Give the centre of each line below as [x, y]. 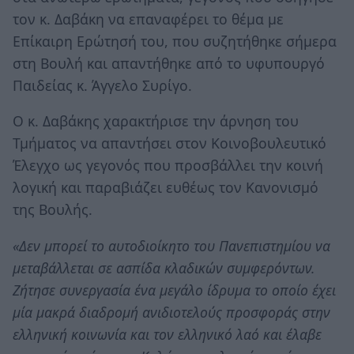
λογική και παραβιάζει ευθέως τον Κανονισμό [166, 188]
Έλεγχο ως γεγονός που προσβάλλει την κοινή [168, 166]
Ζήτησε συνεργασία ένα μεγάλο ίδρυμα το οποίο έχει [174, 290]
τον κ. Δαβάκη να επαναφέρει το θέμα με [148, 19]
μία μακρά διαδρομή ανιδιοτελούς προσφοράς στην [171, 312]
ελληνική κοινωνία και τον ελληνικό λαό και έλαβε [167, 334]
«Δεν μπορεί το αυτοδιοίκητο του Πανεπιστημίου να [171, 245]
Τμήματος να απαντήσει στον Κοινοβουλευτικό [169, 143]
